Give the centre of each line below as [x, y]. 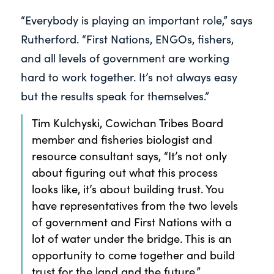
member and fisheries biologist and [122, 139]
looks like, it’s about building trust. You [128, 189]
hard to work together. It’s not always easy [129, 76]
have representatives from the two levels [135, 206]
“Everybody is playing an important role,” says [136, 20]
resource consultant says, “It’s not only [129, 156]
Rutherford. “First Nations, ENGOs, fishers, [127, 39]
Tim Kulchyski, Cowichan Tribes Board [127, 123]
